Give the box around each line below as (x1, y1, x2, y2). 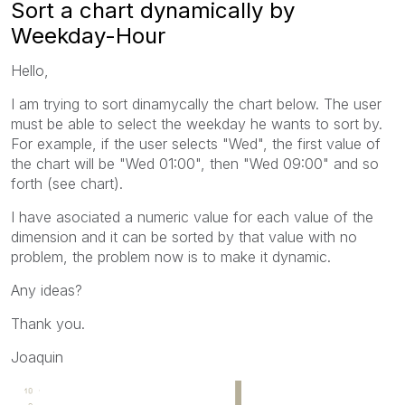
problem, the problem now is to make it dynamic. (11, 247, 331, 266)
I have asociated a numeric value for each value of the (11, 207, 373, 226)
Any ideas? (11, 280, 82, 299)
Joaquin (11, 347, 63, 366)
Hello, (11, 61, 49, 80)
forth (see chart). (11, 174, 123, 193)
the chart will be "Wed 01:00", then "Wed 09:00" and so (11, 154, 379, 173)
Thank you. (11, 314, 85, 333)
